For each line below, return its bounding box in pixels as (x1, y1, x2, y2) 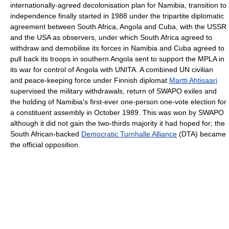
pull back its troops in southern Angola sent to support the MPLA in (10, 55, 224, 63)
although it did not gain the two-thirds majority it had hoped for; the (10, 119, 225, 128)
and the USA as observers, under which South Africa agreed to (10, 33, 212, 42)
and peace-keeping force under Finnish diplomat (10, 76, 169, 85)
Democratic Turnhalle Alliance (81, 130, 177, 139)
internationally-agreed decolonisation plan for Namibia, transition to (10, 1, 226, 10)
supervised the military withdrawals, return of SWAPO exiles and (10, 87, 217, 96)
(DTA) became (177, 130, 226, 139)
